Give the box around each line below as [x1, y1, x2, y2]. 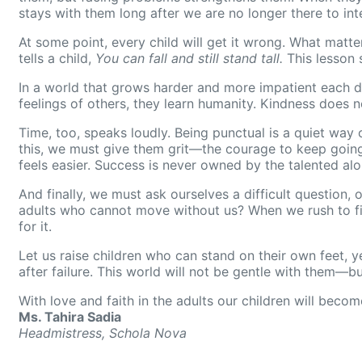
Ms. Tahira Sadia [19, 309, 121, 326]
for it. [19, 218, 52, 235]
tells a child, [19, 50, 95, 67]
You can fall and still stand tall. [95, 50, 283, 67]
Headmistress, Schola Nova [19, 325, 187, 342]
